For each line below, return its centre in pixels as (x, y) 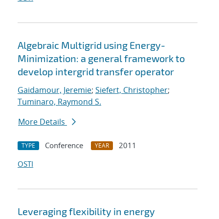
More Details (43, 122)
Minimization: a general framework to (101, 58)
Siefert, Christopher (131, 90)
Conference (64, 145)
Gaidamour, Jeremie (55, 90)
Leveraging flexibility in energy (86, 211)
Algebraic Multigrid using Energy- (91, 45)
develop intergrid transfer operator (96, 72)
